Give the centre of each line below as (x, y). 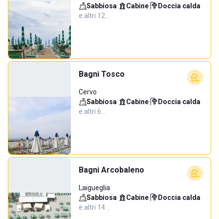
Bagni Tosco (102, 74)
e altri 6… (92, 111)
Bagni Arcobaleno (111, 170)
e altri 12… (94, 16)
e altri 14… (94, 207)
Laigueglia (94, 188)
